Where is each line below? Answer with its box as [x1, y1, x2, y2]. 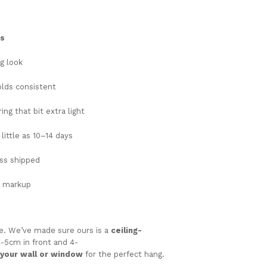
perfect [114, 249, 144, 259]
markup [2, 179, 32, 189]
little [2, 131, 23, 140]
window [51, 249, 85, 259]
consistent [15, 82, 57, 91]
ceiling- [111, 225, 142, 235]
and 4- [54, 237, 78, 247]
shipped [10, 155, 41, 164]
